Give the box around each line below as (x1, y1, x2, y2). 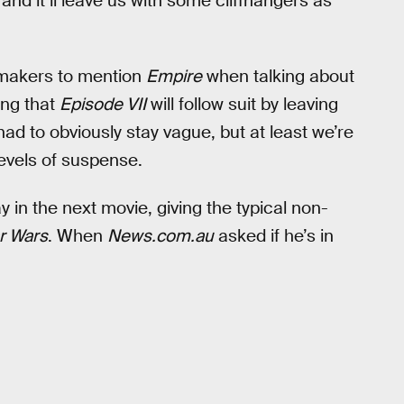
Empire (146, 64, 202, 87)
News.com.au (107, 224, 214, 247)
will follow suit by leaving (146, 92, 338, 115)
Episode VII (60, 92, 146, 115)
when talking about (202, 64, 354, 87)
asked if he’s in (214, 224, 334, 247)
